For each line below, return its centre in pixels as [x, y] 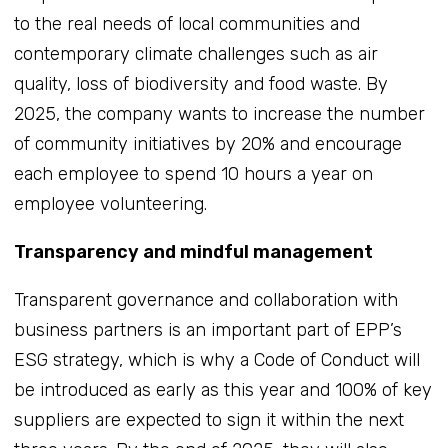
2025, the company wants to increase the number [219, 113]
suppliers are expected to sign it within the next [208, 419]
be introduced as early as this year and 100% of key [222, 389]
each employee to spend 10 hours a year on [193, 173]
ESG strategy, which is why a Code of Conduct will [216, 359]
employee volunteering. [110, 203]
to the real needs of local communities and [186, 23]
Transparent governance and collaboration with [205, 299]
